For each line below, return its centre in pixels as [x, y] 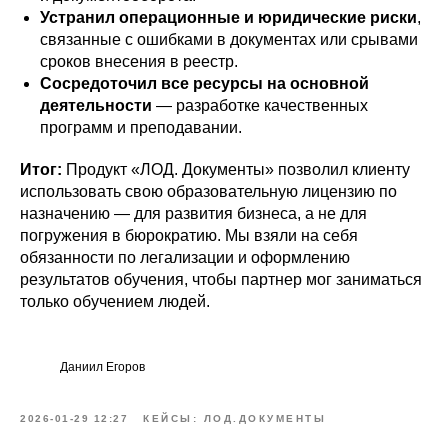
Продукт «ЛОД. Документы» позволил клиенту [236, 169]
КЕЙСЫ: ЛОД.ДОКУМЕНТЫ [234, 418]
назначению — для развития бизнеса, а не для [193, 213]
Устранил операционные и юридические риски [228, 17]
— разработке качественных [260, 105]
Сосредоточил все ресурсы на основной [204, 83]
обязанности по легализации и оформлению [185, 257]
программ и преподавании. [141, 127]
